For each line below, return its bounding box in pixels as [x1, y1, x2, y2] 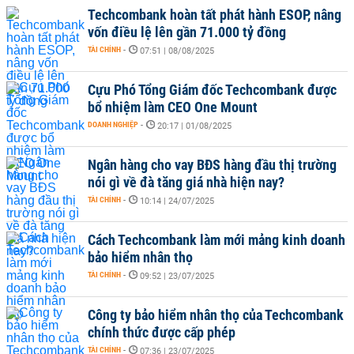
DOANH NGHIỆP [88, 120, 138, 129]
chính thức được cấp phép [88, 324, 235, 341]
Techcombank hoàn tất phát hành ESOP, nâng [88, 6, 341, 23]
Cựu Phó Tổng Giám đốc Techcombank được [88, 81, 337, 98]
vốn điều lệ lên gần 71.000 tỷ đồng [88, 24, 286, 40]
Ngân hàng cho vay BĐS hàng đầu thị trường [88, 156, 337, 173]
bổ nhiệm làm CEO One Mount [88, 99, 258, 115]
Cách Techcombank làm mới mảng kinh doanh [88, 232, 345, 248]
